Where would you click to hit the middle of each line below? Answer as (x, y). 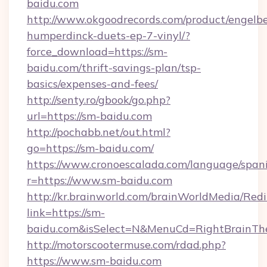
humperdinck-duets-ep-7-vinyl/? (108, 35)
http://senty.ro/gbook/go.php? (99, 100)
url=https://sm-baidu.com (89, 116)
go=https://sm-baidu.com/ (90, 148)
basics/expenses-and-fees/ (92, 84)
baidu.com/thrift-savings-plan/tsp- (114, 68)
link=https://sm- (66, 212)
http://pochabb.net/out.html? (99, 132)
